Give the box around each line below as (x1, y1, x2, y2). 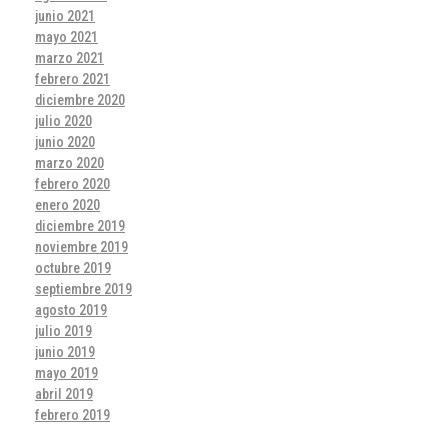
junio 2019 (35, 343, 95, 360)
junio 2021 (35, 7, 95, 24)
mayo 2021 (35, 28, 98, 45)
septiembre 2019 (35, 280, 132, 297)
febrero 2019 (35, 406, 110, 423)
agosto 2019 (35, 301, 107, 318)
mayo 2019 (35, 364, 98, 381)
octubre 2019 (35, 259, 111, 276)
